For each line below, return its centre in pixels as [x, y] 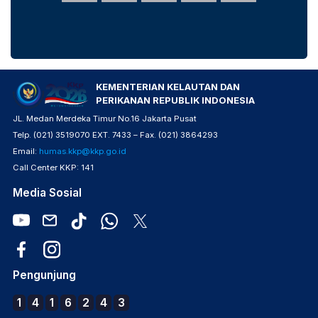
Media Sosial [47, 193]
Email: [26, 151]
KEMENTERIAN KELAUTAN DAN [168, 87]
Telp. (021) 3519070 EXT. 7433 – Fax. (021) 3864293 [115, 135]
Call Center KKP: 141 [53, 168]
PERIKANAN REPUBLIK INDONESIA [175, 100]
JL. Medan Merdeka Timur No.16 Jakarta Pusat [105, 119]
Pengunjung [44, 275]
